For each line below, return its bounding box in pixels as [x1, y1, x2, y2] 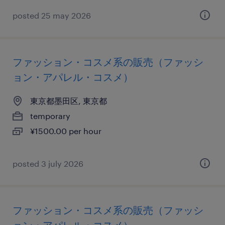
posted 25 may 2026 [13, 11, 91, 20]
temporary [30, 111, 70, 121]
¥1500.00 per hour [30, 126, 101, 136]
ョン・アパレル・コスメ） [13, 71, 133, 83]
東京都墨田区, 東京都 [30, 96, 107, 105]
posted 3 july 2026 [13, 159, 83, 168]
